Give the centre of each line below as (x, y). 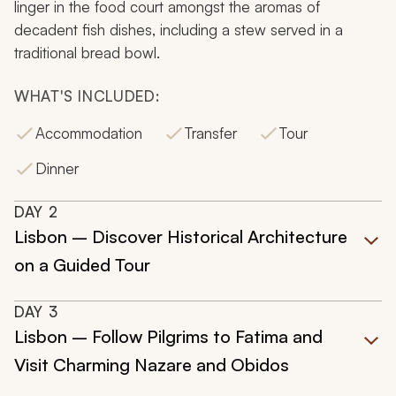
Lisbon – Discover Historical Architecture (181, 237)
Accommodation (89, 133)
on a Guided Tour (82, 265)
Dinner (57, 169)
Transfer (211, 133)
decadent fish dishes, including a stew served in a (179, 30)
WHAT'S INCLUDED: (87, 96)
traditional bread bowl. (87, 53)
